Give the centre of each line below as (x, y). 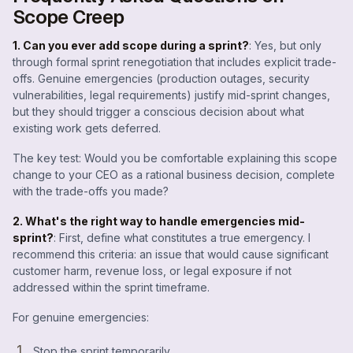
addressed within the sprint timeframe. (111, 288)
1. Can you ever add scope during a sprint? (131, 46)
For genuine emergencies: (81, 317)
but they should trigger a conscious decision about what (158, 112)
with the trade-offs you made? (91, 191)
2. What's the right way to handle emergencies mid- (159, 221)
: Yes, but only (285, 46)
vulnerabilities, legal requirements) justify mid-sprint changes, (171, 95)
